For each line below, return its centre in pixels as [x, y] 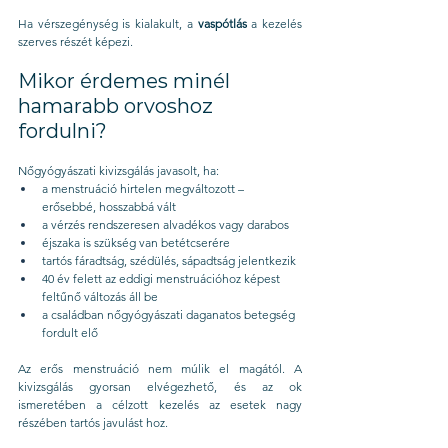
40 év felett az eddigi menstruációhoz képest [162, 279]
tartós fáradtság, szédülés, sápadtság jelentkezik [169, 261]
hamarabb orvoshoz [118, 106]
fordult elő [70, 333]
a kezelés [274, 24]
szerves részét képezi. [75, 42]
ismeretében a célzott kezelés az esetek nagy [160, 405]
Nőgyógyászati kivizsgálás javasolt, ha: [118, 171]
